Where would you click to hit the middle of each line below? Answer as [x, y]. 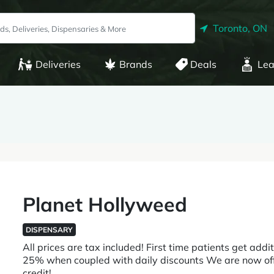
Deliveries [58, 64]
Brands [135, 64]
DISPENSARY [50, 230]
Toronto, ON [238, 28]
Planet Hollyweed [105, 204]
